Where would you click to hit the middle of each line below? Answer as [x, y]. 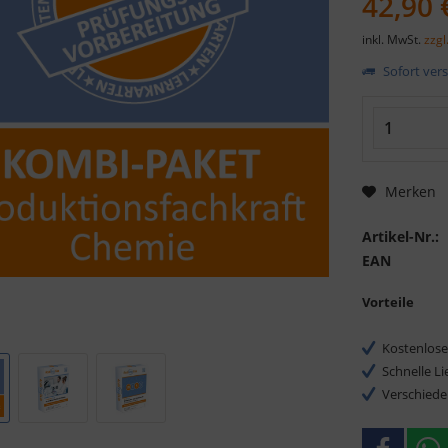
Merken [411, 192]
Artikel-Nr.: [401, 236]
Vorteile [388, 301]
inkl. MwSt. [393, 39]
